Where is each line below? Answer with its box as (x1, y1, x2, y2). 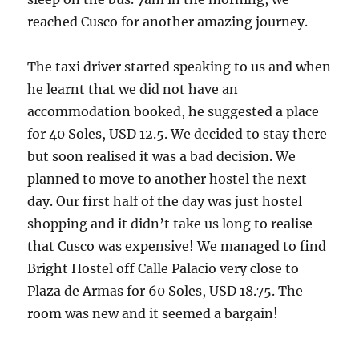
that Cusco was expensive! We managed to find (27, 238, 327, 254)
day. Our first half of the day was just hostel (27, 193, 303, 209)
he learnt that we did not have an (27, 81, 239, 97)
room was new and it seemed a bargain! (27, 305, 279, 321)
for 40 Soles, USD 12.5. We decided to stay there (27, 126, 328, 142)
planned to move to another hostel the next (27, 171, 308, 187)
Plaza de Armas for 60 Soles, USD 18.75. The (27, 283, 304, 299)
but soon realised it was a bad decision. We (27, 148, 296, 164)
